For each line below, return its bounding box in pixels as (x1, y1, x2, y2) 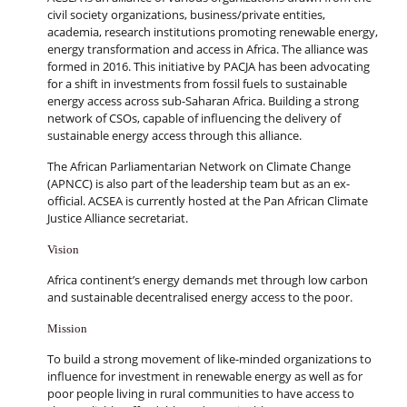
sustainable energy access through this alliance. (46, 127, 302, 144)
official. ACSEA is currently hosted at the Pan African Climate (46, 193, 368, 210)
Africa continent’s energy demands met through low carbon (46, 272, 368, 289)
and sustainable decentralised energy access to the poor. (46, 289, 352, 306)
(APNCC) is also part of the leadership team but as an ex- (46, 175, 350, 193)
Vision (46, 243, 79, 257)
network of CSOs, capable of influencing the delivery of (46, 110, 341, 127)
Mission (46, 322, 87, 336)
